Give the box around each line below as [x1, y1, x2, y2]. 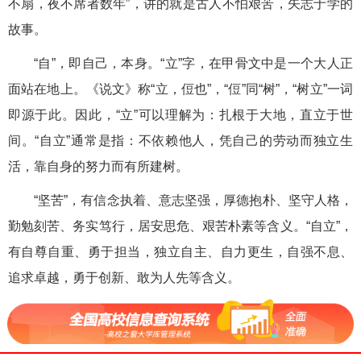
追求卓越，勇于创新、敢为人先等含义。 [8, 271, 240, 284]
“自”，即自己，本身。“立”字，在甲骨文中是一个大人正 [34, 56, 353, 70]
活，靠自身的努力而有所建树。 [8, 160, 189, 173]
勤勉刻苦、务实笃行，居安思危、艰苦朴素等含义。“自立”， [8, 219, 353, 233]
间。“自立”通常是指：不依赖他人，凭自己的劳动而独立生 [8, 134, 353, 147]
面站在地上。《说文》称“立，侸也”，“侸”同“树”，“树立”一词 [8, 82, 353, 96]
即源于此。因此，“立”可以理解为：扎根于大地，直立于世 [8, 108, 353, 122]
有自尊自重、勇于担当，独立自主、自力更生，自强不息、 [8, 245, 353, 259]
